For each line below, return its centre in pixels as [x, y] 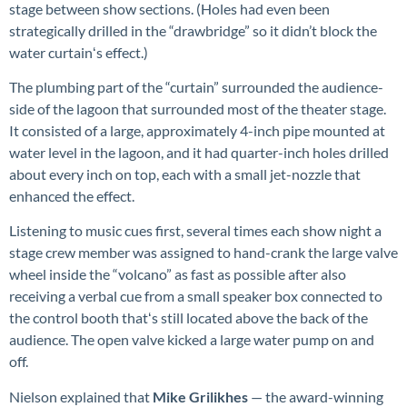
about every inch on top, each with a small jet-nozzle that [185, 174]
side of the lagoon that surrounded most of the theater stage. [198, 108]
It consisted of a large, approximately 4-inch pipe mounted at [197, 130]
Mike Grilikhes [200, 396]
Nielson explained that [81, 396]
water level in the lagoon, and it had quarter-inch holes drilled [199, 152]
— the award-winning [316, 396]
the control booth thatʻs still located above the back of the [189, 318]
